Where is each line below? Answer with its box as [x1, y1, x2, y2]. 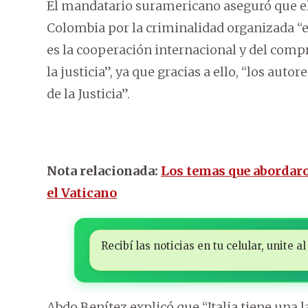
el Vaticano [47, 185, 117, 201]
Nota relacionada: [47, 163, 161, 179]
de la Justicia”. [47, 86, 130, 102]
